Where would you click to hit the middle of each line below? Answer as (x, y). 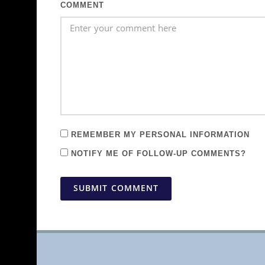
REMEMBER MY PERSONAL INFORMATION (159, 135)
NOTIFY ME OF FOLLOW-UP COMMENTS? (157, 154)
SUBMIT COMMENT (116, 189)
